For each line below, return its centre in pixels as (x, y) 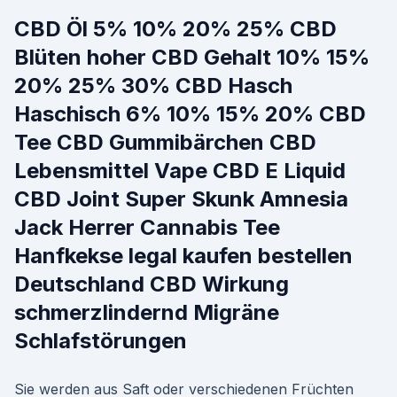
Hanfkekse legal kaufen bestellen (183, 256)
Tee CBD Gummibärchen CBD (165, 142)
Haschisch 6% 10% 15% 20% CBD (190, 114)
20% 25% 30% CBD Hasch (153, 86)
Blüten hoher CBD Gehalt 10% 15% (192, 57)
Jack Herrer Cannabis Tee (147, 227)
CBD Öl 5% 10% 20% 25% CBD (175, 29)
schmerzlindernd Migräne (147, 312)
